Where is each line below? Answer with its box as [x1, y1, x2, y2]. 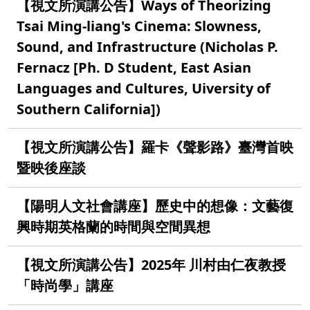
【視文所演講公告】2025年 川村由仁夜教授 [17, 255, 286, 274]
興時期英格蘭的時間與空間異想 [17, 217, 210, 236]
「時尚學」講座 [17, 275, 113, 295]
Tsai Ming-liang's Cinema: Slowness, [17, 16, 262, 35]
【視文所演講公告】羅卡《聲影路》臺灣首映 [17, 137, 293, 156]
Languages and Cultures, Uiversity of [17, 78, 271, 98]
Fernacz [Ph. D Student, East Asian [17, 57, 251, 77]
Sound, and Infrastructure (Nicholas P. [17, 37, 278, 56]
